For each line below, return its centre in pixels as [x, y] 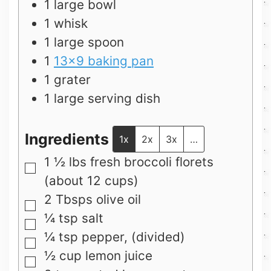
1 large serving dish [102, 99]
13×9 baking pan [104, 61]
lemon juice [119, 255]
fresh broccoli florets [152, 162]
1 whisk [66, 24]
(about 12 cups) [91, 180]
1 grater [67, 80]
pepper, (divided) [133, 237]
